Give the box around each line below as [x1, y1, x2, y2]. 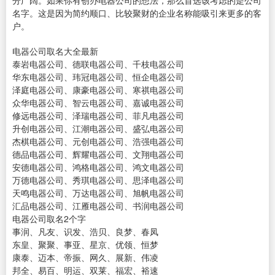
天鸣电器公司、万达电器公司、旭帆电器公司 [12, 187, 184, 199]
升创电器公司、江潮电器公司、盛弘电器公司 [12, 122, 184, 135]
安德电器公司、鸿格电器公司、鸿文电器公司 [12, 161, 184, 174]
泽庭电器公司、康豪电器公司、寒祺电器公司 [12, 83, 184, 96]
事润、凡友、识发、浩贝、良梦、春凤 [12, 225, 158, 238]
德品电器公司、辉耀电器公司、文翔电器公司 [12, 148, 184, 161]
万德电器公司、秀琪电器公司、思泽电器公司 [12, 174, 184, 187]
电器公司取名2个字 [12, 212, 86, 225]
